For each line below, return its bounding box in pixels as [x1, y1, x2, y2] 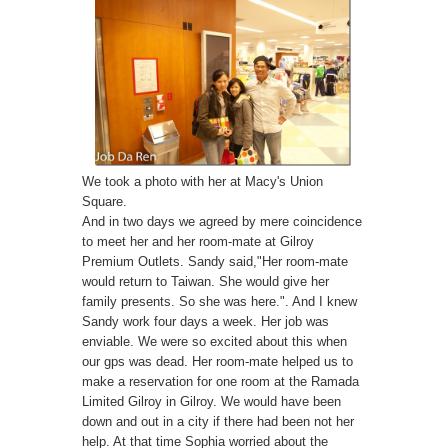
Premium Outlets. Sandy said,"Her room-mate [82, 254, 348, 270]
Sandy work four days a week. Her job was [82, 314, 329, 330]
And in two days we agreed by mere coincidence [82, 214, 362, 230]
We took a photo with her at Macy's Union [82, 174, 323, 190]
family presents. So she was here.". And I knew [82, 294, 357, 310]
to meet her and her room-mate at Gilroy [82, 234, 314, 250]
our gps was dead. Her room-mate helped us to [82, 354, 353, 370]
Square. [82, 194, 127, 210]
